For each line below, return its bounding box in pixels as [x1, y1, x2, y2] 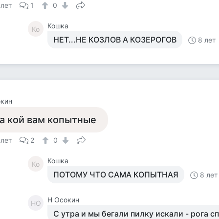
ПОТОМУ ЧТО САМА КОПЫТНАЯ [53, 170, 179, 179]
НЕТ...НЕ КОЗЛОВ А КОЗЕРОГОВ [53, 35, 177, 44]
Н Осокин [47, 196, 80, 204]
